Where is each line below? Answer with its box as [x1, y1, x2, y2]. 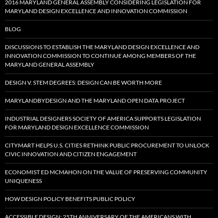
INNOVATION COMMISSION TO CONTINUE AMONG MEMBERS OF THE [5, 52, 196, 60]
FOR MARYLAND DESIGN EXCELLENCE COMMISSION [5, 124, 149, 131]
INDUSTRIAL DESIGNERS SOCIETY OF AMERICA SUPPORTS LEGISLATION [5, 115, 201, 123]
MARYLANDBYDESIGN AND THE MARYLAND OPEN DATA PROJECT [5, 97, 185, 105]
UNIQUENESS [5, 177, 42, 185]
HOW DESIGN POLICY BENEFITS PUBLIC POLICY [5, 195, 135, 203]
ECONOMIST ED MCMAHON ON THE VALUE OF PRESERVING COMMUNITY [5, 168, 207, 176]
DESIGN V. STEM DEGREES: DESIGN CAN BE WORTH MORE [5, 79, 162, 87]
